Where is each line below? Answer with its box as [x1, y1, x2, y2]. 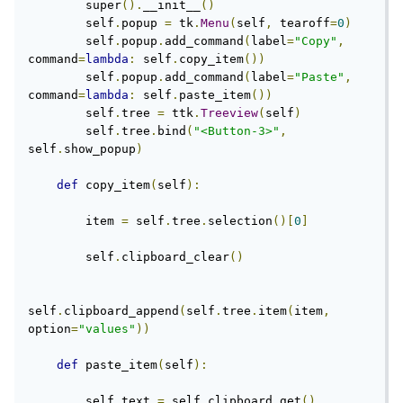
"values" [83, 322, 140, 336]
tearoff [277, 16, 335, 30]
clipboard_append [68, 304, 184, 318]
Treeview [205, 106, 263, 120]
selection [212, 214, 277, 228]
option [32, 322, 76, 336]
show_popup [68, 142, 140, 156]
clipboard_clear [126, 250, 234, 264]
